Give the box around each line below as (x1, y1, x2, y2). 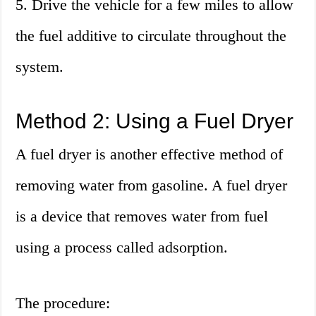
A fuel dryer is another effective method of (16, 145, 284, 164)
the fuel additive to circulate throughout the (16, 27, 287, 45)
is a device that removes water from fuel (16, 207, 269, 226)
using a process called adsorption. (16, 238, 229, 257)
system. (16, 58, 64, 76)
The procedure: (16, 294, 111, 312)
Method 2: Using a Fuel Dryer (16, 109, 294, 133)
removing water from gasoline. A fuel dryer (16, 176, 288, 195)
